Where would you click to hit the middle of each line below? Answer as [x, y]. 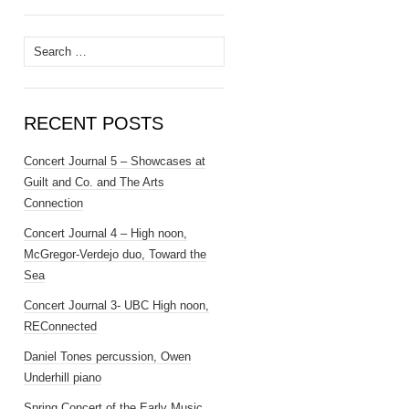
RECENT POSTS [94, 123]
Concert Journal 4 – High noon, [105, 233]
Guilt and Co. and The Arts [94, 182]
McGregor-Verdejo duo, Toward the [115, 254]
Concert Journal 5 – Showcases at [115, 161]
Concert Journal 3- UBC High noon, [116, 305]
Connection [53, 203]
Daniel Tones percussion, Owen [107, 357]
